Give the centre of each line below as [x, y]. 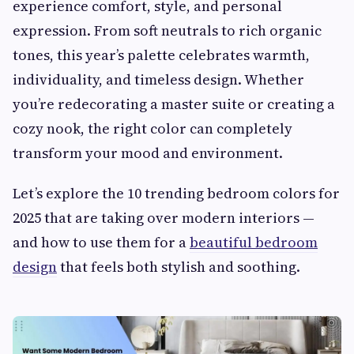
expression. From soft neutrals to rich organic [167, 31]
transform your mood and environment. [148, 153]
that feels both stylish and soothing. [179, 267]
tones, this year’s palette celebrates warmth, [161, 55]
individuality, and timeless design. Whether [158, 80]
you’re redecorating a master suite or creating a [174, 104]
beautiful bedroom [254, 243]
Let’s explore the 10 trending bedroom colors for [176, 194]
